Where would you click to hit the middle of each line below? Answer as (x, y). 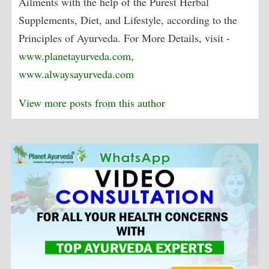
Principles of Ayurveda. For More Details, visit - (125, 38)
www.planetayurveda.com (75, 56)
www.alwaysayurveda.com (77, 74)
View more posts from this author (92, 102)
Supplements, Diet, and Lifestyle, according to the (128, 20)
